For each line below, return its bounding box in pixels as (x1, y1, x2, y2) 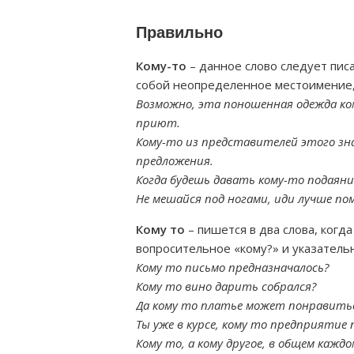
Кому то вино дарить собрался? (136, 278, 316, 294)
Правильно (136, 24, 223, 41)
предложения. (136, 153, 213, 168)
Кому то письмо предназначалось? (136, 259, 329, 275)
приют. (136, 115, 180, 130)
